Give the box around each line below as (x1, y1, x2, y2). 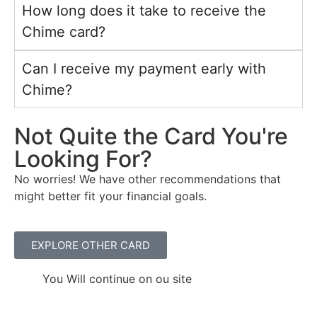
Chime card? (22, 23, 105, 40)
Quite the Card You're (53, 122, 288, 150)
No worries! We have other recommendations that (14, 171, 281, 186)
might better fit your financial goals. (14, 188, 207, 203)
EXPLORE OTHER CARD (31, 238, 150, 253)
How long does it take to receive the (22, 1, 266, 19)
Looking (14, 144, 105, 173)
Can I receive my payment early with (22, 59, 266, 77)
